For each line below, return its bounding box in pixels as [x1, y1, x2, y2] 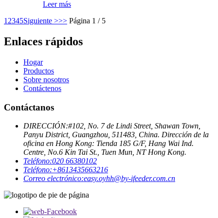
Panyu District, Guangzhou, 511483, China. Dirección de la [23, 130, 209, 139]
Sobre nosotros [23, 75, 69, 84]
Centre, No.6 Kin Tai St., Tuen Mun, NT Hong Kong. [23, 148, 186, 157]
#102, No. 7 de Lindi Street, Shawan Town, [68, 122, 200, 130]
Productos [23, 67, 54, 75]
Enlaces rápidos [4, 35, 83, 48]
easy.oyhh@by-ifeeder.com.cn [84, 174, 175, 183]
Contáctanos [4, 102, 54, 112]
